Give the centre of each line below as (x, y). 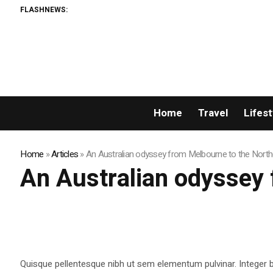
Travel (213, 113)
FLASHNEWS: (44, 9)
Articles (65, 154)
